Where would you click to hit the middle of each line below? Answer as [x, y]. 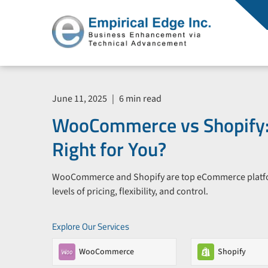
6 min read [139, 98]
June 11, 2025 [80, 98]
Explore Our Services [91, 226]
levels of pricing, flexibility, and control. [130, 191]
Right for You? [109, 149]
